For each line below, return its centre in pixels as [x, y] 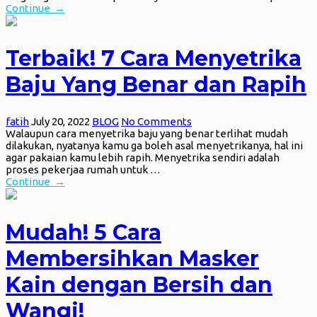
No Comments [156, 122]
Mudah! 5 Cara [83, 233]
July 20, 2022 [60, 122]
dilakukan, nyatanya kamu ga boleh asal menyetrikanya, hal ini [154, 146]
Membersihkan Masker [132, 259]
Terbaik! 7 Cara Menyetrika [154, 59]
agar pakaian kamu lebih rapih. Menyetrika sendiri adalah [143, 158]
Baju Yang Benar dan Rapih [156, 85]
